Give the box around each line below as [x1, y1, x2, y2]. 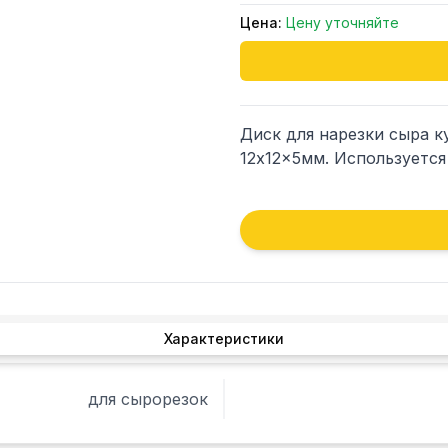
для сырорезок [88, 389, 208, 409]
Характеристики [164, 330, 284, 347]
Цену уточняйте [286, 14, 399, 31]
